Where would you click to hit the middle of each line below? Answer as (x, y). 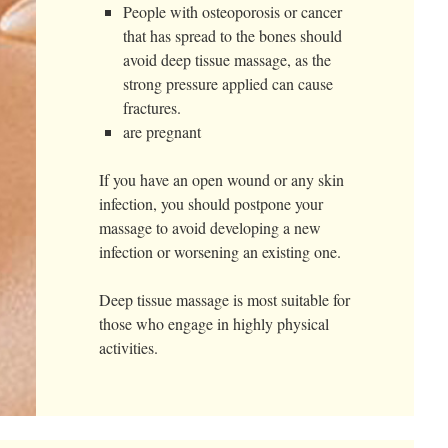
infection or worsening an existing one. (219, 251)
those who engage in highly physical (213, 323)
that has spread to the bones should (232, 35)
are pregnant (161, 131)
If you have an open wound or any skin (221, 179)
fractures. (154, 107)
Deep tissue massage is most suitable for (224, 299)
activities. (128, 347)
